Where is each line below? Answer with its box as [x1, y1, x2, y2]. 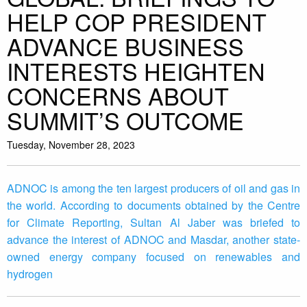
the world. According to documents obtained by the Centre [7, 197, 300, 214]
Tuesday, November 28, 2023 [7, 138, 135, 152]
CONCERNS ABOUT [7, 79, 229, 113]
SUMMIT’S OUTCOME [7, 103, 244, 138]
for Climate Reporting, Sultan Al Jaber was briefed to [7, 214, 300, 231]
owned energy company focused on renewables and [7, 249, 300, 265]
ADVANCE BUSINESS [7, 29, 244, 64]
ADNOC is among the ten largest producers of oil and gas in [7, 180, 300, 197]
